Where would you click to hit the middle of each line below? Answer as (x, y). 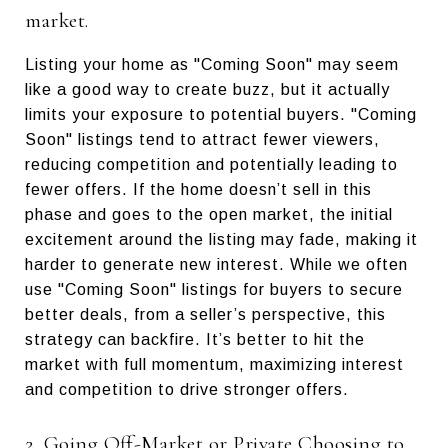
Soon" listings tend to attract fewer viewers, (202, 139)
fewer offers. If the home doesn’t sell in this (198, 189)
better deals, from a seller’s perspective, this (205, 314)
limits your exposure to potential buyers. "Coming (221, 114)
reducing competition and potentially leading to (211, 164)
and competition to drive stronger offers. (189, 389)
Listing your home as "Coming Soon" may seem (212, 64)
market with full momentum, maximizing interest (214, 364)
